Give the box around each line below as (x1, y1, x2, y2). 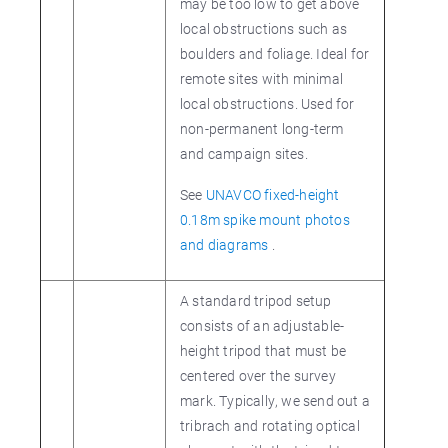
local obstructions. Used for (180, 94, 355, 113)
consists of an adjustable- (180, 316, 345, 335)
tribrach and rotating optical (180, 416, 360, 435)
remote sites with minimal (180, 69, 343, 88)
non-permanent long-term (180, 119, 344, 138)
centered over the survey (180, 366, 336, 385)
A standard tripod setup (180, 291, 332, 310)
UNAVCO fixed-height (205, 185, 340, 204)
